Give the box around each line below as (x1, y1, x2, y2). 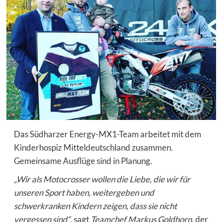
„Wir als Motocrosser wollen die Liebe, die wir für (13, 173, 190, 184)
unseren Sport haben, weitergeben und (13, 187, 154, 198)
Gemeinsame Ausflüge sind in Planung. (13, 155, 152, 166)
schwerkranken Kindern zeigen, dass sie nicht (13, 200, 177, 211)
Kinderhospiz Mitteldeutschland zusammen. (13, 142, 173, 153)
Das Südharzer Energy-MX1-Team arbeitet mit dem (13, 128, 201, 139)
